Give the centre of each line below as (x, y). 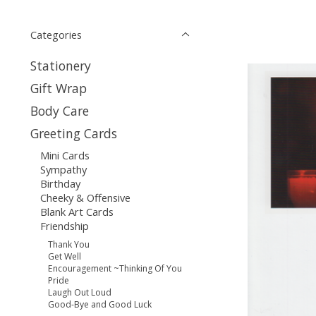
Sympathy (63, 170)
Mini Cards (65, 156)
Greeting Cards (74, 134)
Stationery (61, 65)
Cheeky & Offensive (85, 198)
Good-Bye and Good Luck (100, 305)
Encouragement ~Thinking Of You (115, 269)
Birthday (60, 184)
